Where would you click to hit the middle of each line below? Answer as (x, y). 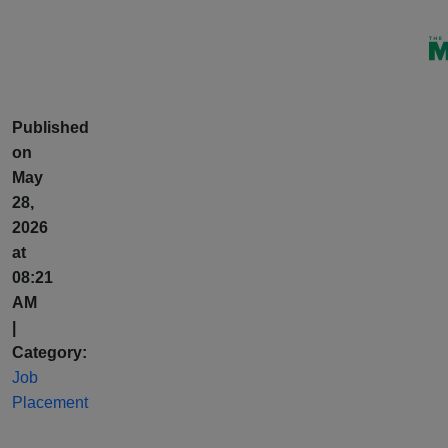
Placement (50, 402)
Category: (49, 352)
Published (50, 127)
